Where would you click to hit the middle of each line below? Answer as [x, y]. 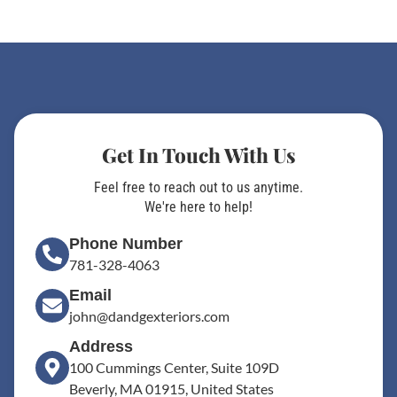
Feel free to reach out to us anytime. [198, 187]
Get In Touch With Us [198, 155]
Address [101, 346]
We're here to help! [198, 206]
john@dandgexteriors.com [149, 315]
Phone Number [126, 243]
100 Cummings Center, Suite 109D [174, 367]
